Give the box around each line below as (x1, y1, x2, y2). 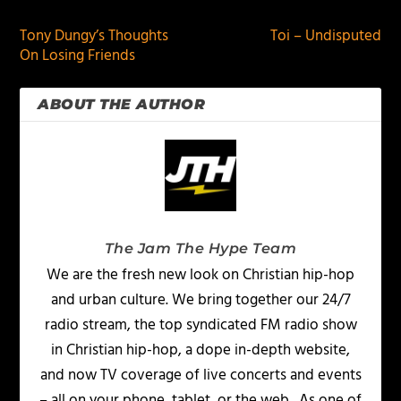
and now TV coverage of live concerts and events (39, 363, 362, 388)
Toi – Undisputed (269, 24, 381, 49)
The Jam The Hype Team (104, 240, 297, 258)
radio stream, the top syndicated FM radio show (44, 313, 357, 338)
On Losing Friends (20, 44, 136, 69)
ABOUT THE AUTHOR (38, 96, 206, 114)
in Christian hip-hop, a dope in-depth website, (51, 338, 350, 363)
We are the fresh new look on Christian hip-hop (47, 263, 354, 288)
